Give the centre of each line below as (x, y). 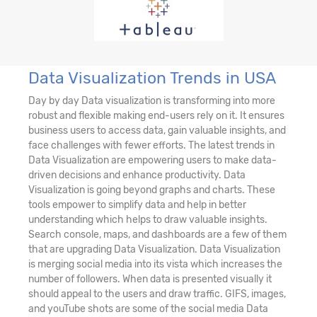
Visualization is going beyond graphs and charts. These (152, 190)
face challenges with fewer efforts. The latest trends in (151, 145)
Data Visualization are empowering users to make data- (152, 160)
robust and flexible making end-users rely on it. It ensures (156, 115)
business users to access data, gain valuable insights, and (157, 130)
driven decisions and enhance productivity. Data (137, 175)
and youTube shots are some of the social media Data (148, 309)
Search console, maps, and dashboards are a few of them (157, 234)
